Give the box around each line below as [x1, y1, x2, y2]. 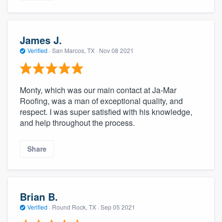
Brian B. [20, 189, 58, 204]
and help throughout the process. [20, 117, 135, 129]
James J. [20, 32, 62, 47]
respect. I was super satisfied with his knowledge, [20, 106, 192, 118]
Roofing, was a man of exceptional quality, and [20, 95, 183, 107]
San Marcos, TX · [51, 46, 99, 55]
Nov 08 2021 [99, 46, 134, 55]
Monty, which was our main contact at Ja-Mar [20, 84, 176, 96]
